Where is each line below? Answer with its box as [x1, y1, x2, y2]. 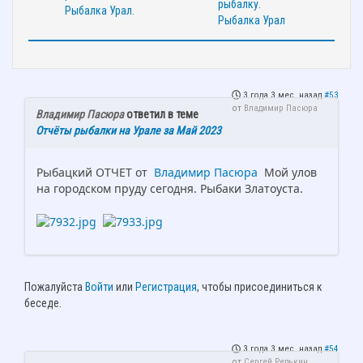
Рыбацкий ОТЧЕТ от [36, 164, 151, 181]
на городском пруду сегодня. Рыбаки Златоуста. [36, 181, 303, 197]
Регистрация [135, 280, 197, 294]
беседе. [24, 297, 62, 310]
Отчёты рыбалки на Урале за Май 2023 [36, 124, 221, 138]
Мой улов [258, 164, 317, 181]
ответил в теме [124, 108, 199, 122]
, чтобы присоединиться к [197, 280, 322, 294]
